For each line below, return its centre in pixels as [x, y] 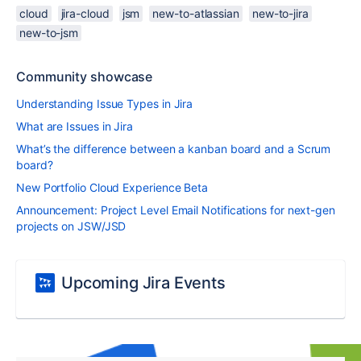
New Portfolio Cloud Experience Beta [112, 187]
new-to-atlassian [196, 13]
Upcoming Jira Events [143, 282]
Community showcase [85, 76]
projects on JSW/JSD [71, 226]
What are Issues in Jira [75, 126]
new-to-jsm [49, 32]
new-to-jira [280, 13]
